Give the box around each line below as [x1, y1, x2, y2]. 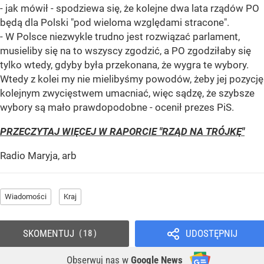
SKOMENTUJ [22, 227, 74, 240]
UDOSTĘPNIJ [185, 227, 237, 240]
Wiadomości [5, 192, 47, 202]
